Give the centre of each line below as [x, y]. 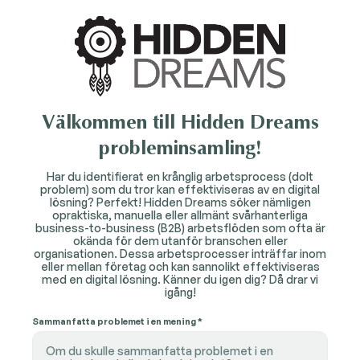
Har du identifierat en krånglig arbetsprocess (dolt [180, 176]
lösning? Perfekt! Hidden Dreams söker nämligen [180, 202]
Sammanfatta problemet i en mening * [117, 321]
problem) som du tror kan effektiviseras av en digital [180, 189]
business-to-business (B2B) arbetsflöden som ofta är [180, 228]
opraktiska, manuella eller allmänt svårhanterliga [180, 215]
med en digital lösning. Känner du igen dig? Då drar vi [180, 279]
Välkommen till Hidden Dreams [180, 122]
